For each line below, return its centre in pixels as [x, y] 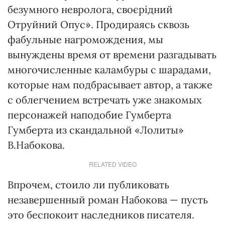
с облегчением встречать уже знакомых [105, 100]
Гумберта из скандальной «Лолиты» [96, 130]
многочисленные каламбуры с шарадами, [109, 70]
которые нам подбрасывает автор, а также [110, 85]
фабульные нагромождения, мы [85, 39]
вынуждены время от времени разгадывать [112, 54]
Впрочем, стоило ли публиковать [88, 185]
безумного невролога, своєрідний [90, 9]
